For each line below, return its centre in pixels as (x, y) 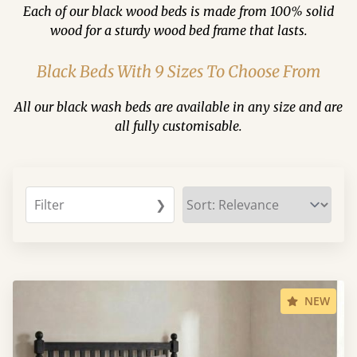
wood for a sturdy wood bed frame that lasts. (178, 30)
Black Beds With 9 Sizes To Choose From (178, 71)
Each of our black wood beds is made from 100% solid (178, 11)
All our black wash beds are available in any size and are (178, 107)
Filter (49, 205)
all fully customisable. (178, 126)
